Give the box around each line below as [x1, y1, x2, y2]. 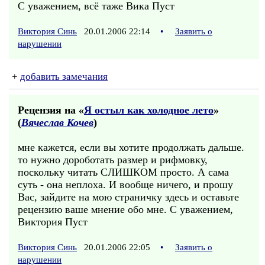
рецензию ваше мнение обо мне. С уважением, [18, 203, 233, 215]
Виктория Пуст [18, 216, 88, 228]
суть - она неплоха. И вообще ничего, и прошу [18, 179, 233, 190]
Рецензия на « [18, 104, 84, 116]
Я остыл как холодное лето [84, 104, 214, 116]
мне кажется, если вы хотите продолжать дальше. [18, 141, 244, 153]
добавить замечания [20, 71, 108, 82]
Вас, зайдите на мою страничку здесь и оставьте [18, 191, 239, 203]
